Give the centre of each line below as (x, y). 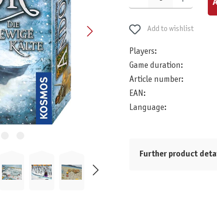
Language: (148, 108)
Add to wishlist (171, 29)
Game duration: (156, 66)
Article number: (156, 80)
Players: (143, 52)
